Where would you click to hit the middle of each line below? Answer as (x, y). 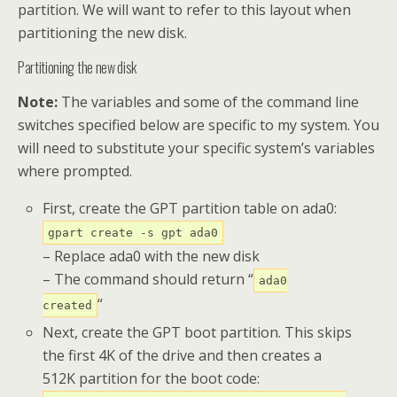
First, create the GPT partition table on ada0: (190, 209)
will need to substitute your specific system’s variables (196, 148)
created (68, 306)
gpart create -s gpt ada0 (133, 233)
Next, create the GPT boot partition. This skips (198, 333)
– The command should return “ (148, 280)
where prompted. (75, 171)
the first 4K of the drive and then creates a (183, 356)
